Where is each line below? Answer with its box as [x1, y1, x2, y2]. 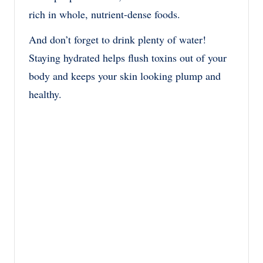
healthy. [29, 86, 62, 101]
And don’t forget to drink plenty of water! [29, 32, 206, 46]
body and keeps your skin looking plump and [29, 68, 221, 83]
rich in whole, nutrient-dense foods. [29, 6, 180, 21]
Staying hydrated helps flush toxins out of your [29, 50, 227, 65]
